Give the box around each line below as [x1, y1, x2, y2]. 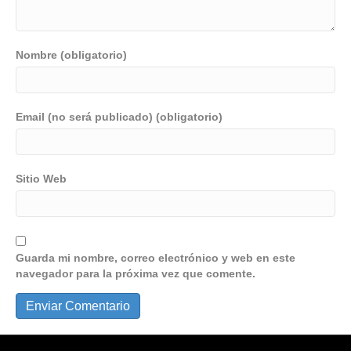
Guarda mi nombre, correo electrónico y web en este [16, 251, 295, 264]
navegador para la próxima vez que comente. [16, 267, 255, 280]
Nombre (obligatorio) [16, 49, 127, 61]
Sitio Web [16, 172, 67, 185]
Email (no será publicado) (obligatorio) [16, 110, 223, 123]
